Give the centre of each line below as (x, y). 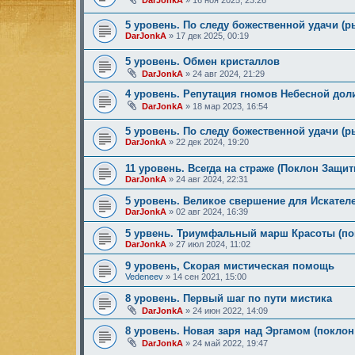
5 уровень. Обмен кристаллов (202, 62)
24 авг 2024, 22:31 (212, 179)
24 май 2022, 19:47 (230, 343)
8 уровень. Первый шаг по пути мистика (229, 298)
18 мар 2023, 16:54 (230, 107)
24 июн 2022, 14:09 (230, 310)
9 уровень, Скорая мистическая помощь (230, 265)
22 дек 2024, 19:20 (212, 141)
